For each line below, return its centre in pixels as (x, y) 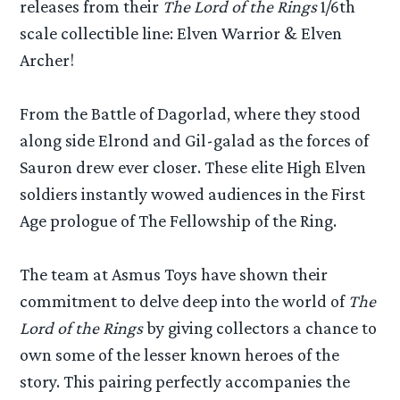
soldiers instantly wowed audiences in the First (193, 193)
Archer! (47, 59)
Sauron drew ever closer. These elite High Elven (193, 167)
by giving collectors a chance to (260, 327)
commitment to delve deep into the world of (184, 300)
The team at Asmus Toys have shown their (174, 274)
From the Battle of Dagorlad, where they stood (191, 113)
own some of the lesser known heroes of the (180, 354)
